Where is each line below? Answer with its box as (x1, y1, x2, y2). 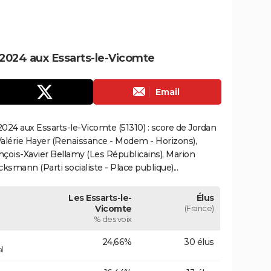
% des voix (93, 214, 132, 224)
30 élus (184, 236, 214, 247)
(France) (184, 203, 214, 213)
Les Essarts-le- (68, 192, 132, 203)
